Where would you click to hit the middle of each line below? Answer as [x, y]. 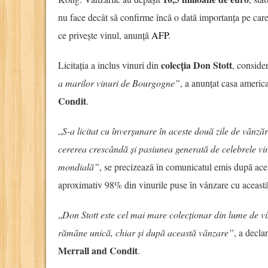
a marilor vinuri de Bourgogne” [119, 83]
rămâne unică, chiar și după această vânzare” [146, 233]
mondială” [79, 167]
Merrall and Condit [98, 251]
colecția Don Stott [197, 65]
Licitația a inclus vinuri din [109, 65]
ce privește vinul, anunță [105, 35]
